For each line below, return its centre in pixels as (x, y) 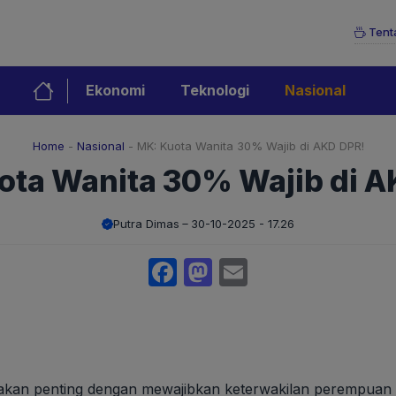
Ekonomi (115, 91)
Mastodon (279, 272)
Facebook (243, 272)
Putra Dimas (146, 224)
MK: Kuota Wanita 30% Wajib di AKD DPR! (250, 146)
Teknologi (215, 91)
